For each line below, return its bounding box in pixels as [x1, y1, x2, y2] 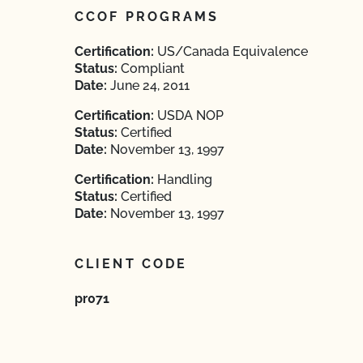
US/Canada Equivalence [154, 44, 308, 59]
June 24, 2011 [107, 78, 190, 93]
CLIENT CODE [75, 256, 188, 271]
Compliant [117, 61, 185, 76]
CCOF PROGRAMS [75, 9, 220, 24]
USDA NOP [154, 108, 224, 123]
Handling [154, 172, 212, 187]
